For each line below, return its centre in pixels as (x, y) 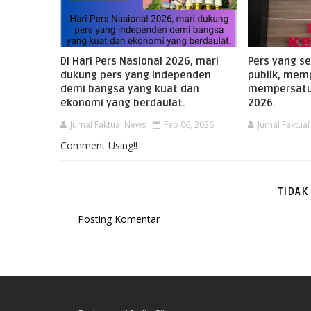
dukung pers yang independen (136, 75)
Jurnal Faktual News (108, 125)
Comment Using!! (99, 145)
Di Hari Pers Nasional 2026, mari (140, 61)
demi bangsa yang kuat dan (130, 89)
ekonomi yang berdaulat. (123, 103)
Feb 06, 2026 (189, 125)
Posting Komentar (119, 219)
